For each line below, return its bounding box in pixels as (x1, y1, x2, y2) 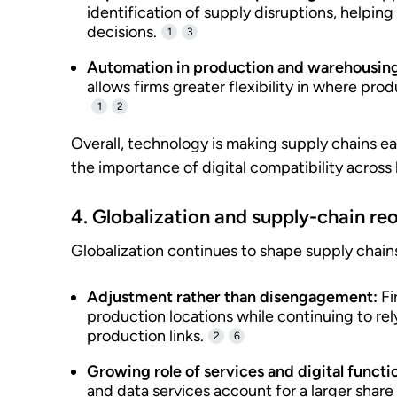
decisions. (87, 22, 157, 42)
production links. (87, 326, 204, 346)
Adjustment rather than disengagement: (87, 287, 378, 307)
